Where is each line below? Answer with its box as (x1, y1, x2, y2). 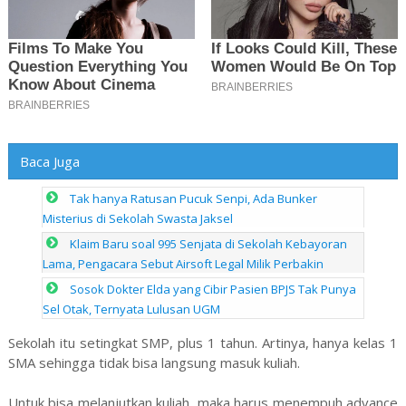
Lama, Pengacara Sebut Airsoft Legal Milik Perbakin (43, 255, 324, 272)
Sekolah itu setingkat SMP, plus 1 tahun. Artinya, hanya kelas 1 (7, 333, 399, 352)
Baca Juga (19, 152, 80, 171)
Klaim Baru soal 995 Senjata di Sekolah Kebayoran (70, 235, 348, 252)
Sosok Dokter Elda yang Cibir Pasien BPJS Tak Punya (70, 280, 357, 297)
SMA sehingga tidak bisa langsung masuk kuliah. (7, 353, 300, 372)
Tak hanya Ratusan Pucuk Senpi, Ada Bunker (70, 189, 318, 207)
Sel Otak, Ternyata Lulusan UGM (43, 300, 221, 317)
